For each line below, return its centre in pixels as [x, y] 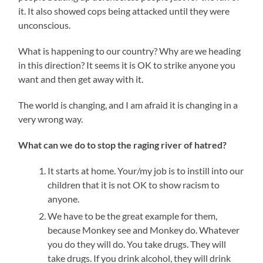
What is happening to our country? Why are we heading [130, 51]
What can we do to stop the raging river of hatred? [123, 145]
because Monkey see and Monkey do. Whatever [144, 230]
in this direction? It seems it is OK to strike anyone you [127, 65]
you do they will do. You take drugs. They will [137, 244]
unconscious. [45, 25]
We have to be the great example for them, [133, 216]
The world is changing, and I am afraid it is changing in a [128, 105]
